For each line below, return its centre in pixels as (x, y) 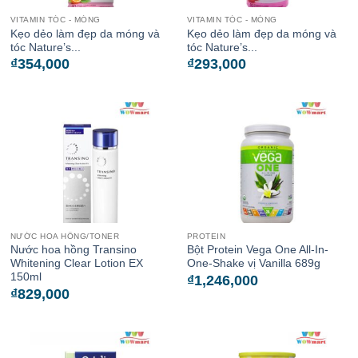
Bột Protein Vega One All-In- (257, 250)
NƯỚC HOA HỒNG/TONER (65, 236)
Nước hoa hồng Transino (73, 250)
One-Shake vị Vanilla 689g (253, 264)
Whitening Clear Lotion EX (76, 264)
